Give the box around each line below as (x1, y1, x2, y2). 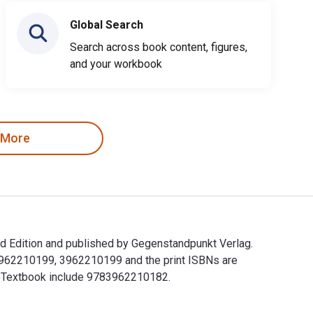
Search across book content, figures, (70, 40, 247, 54)
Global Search (70, 17, 143, 31)
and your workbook (70, 57, 162, 71)
